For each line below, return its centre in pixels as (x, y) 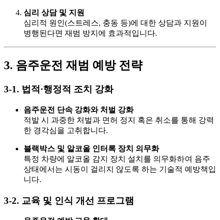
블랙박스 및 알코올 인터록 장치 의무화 (91, 148)
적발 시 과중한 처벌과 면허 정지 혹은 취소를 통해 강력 (119, 120)
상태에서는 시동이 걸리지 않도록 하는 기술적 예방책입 (120, 169)
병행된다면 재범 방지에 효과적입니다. (90, 33)
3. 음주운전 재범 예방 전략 (73, 66)
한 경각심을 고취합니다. (66, 130)
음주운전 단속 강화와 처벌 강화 (79, 110)
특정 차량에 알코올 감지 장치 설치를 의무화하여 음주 (117, 159)
